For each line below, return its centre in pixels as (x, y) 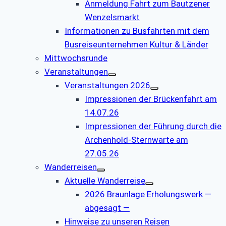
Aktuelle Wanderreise (105, 180)
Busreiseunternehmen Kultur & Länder (136, 44)
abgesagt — (107, 208)
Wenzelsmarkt (112, 17)
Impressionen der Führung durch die (153, 126)
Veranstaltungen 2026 (107, 85)
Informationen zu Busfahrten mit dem (137, 31)
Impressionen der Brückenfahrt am (151, 99)
